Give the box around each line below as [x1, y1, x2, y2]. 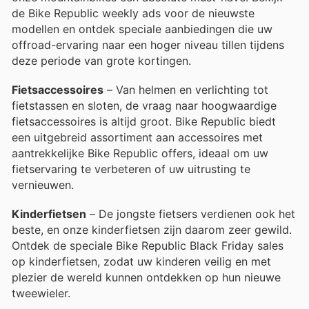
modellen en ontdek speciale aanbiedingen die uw [12, 21, 272, 36]
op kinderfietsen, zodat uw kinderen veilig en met [12, 255, 271, 269]
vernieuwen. [12, 177, 74, 192]
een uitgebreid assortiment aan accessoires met [12, 130, 263, 144]
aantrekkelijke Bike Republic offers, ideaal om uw [12, 146, 268, 160]
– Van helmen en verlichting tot [103, 82, 268, 97]
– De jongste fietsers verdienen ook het [86, 207, 295, 221]
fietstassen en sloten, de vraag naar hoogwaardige [12, 98, 277, 112]
